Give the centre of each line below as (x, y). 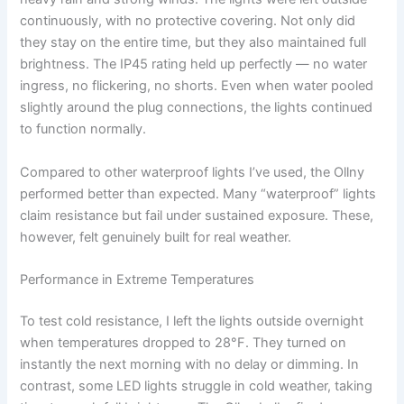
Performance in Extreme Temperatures (138, 280)
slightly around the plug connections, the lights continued (197, 108)
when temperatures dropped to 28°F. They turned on (184, 342)
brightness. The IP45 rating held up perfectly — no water (194, 64)
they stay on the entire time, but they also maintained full (193, 43)
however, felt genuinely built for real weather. (156, 237)
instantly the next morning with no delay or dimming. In (190, 364)
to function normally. (83, 129)
